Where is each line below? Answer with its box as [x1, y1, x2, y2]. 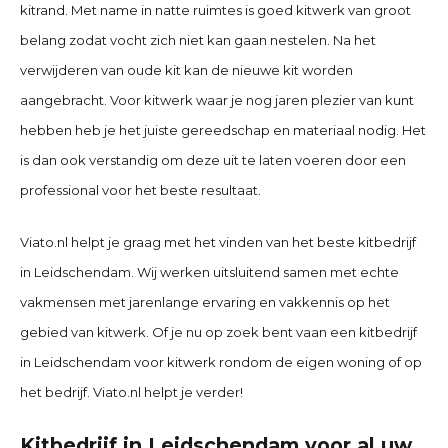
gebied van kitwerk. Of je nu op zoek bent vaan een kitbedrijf [20, 324, 417, 341]
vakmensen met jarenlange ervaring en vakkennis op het [20, 294, 390, 311]
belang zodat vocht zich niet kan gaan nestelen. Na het [20, 31, 376, 48]
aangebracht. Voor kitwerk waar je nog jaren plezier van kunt [20, 91, 414, 108]
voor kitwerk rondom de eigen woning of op [131, 354, 422, 371]
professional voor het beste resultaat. [20, 181, 261, 198]
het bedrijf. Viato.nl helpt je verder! [20, 384, 246, 401]
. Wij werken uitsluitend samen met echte [131, 264, 399, 281]
